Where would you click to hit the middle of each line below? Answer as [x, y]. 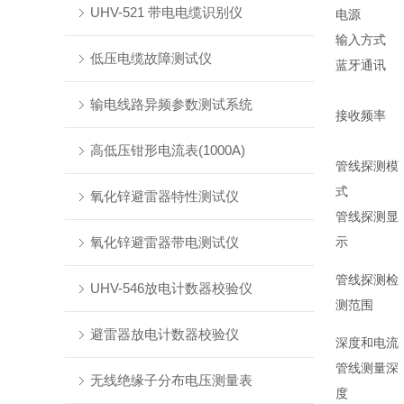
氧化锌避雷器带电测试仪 [164, 242]
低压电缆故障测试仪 [151, 58]
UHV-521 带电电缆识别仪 [166, 12]
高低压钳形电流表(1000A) [167, 150]
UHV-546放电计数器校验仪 [171, 288]
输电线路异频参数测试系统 [171, 104]
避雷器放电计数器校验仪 [164, 334]
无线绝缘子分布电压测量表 [171, 380]
